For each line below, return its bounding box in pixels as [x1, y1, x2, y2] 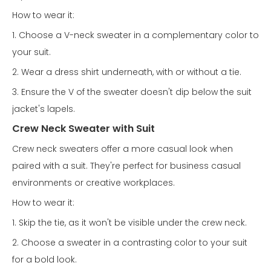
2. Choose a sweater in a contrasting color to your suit [12, 237, 247, 249]
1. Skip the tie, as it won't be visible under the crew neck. [12, 217, 247, 229]
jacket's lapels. [12, 103, 75, 116]
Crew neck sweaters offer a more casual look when [12, 143, 233, 155]
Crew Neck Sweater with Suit [12, 122, 155, 136]
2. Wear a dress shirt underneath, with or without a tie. [12, 66, 241, 79]
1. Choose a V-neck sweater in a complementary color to [12, 29, 259, 42]
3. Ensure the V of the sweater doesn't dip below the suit [12, 86, 252, 99]
